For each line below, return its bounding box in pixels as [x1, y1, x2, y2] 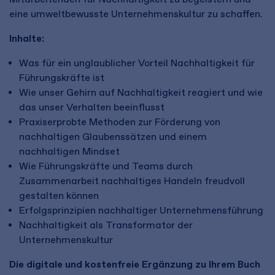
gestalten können [19, 190, 99, 201]
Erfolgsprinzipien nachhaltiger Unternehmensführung [19, 204, 263, 216]
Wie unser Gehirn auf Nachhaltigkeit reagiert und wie [19, 87, 263, 98]
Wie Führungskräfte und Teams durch [19, 160, 193, 172]
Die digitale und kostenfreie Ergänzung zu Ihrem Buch [9, 258, 260, 270]
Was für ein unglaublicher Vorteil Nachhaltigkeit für [19, 57, 255, 69]
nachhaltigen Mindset [19, 145, 120, 157]
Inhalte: [9, 33, 44, 44]
